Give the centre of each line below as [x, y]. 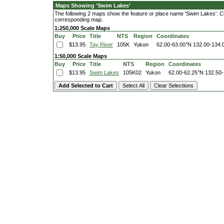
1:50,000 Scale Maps [81, 56]
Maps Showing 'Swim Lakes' [93, 5]
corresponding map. [79, 19]
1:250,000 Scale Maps [82, 28]
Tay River [101, 44]
